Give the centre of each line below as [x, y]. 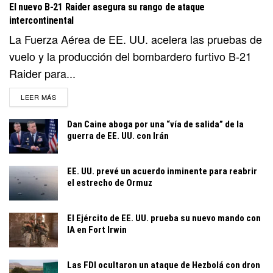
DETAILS [70, 96]
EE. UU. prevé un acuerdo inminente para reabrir [162, 171]
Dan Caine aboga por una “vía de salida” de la [155, 124]
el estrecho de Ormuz [110, 183]
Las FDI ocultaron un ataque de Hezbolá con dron [164, 265]
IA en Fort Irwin [97, 230]
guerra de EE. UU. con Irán [118, 136]
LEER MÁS [39, 97]
